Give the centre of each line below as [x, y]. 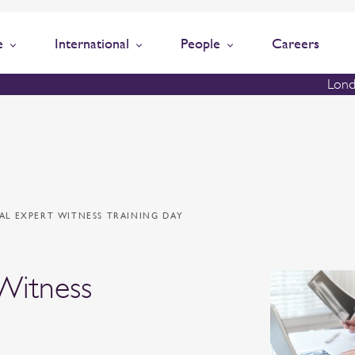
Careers [296, 43]
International [92, 43]
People [200, 43]
